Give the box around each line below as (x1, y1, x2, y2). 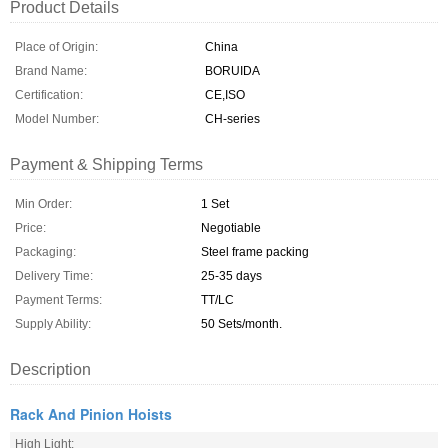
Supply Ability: (15, 317, 91, 331)
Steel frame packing (201, 245, 309, 259)
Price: (15, 221, 46, 235)
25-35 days (201, 269, 262, 283)
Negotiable (201, 221, 261, 235)
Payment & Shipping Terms (10, 156, 203, 173)
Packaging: (15, 245, 76, 259)
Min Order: (15, 197, 72, 211)
